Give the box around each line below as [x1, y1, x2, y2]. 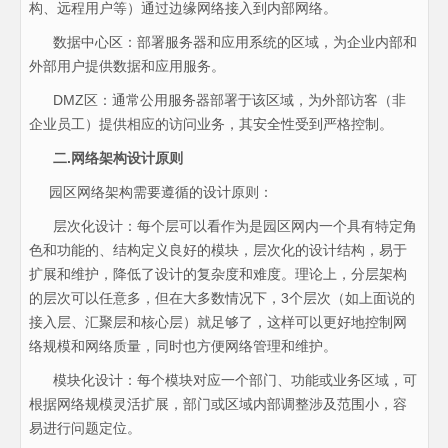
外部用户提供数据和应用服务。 [28, 58, 225, 75]
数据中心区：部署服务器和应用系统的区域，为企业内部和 [28, 34, 417, 51]
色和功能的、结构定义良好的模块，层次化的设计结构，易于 [28, 242, 407, 259]
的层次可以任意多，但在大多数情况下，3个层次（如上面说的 [28, 290, 415, 307]
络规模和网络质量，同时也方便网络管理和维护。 [28, 338, 337, 355]
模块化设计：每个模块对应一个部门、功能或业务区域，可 [28, 372, 417, 389]
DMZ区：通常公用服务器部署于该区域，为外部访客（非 [28, 92, 406, 109]
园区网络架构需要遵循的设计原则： [28, 184, 273, 201]
